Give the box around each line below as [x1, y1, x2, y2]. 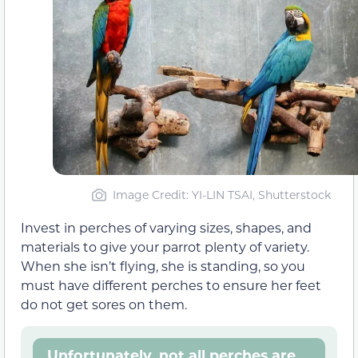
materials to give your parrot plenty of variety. [21, 238, 309, 256]
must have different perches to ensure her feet [21, 276, 321, 294]
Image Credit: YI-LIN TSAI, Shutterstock [113, 187, 331, 203]
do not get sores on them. [21, 296, 187, 313]
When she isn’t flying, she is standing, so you [21, 257, 305, 275]
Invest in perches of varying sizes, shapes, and [21, 219, 312, 237]
